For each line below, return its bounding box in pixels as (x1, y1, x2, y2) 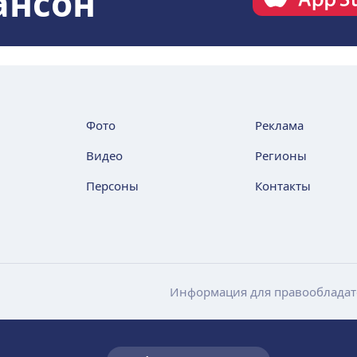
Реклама (255, 117, 304, 134)
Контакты (255, 178, 311, 194)
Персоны (86, 178, 139, 194)
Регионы (255, 147, 307, 164)
